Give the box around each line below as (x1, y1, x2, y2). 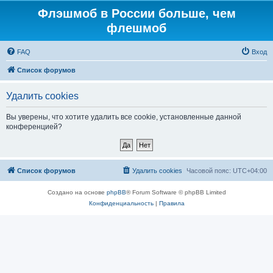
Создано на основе (47, 189, 107, 196)
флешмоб (107, 21, 166, 35)
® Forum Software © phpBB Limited (126, 189, 226, 196)
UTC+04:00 (233, 167, 267, 174)
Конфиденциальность (88, 200, 154, 207)
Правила (158, 200, 185, 207)
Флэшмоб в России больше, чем (37, 7, 236, 20)
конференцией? (6, 122, 62, 131)
